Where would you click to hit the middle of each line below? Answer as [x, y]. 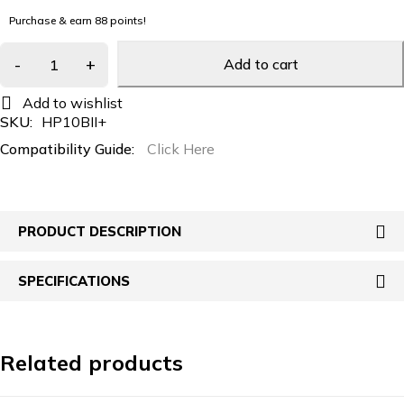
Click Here [181, 149]
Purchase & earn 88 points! [78, 20]
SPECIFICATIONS [74, 281]
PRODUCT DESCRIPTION [100, 231]
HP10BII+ [74, 122]
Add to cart [261, 64]
